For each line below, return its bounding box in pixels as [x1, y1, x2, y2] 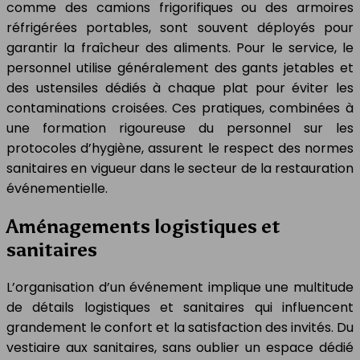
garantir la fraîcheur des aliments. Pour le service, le [6, 39, 354, 58]
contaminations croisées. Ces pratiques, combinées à [6, 99, 354, 118]
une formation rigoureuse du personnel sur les [6, 119, 354, 138]
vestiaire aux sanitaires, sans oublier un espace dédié [6, 338, 354, 357]
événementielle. [6, 179, 108, 198]
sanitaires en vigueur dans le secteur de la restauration [6, 159, 354, 178]
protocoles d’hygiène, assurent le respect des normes [6, 139, 354, 158]
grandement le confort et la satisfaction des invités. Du [6, 318, 354, 337]
